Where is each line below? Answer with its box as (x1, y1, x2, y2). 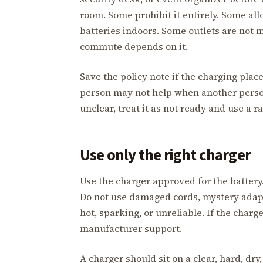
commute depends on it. (80, 40, 188, 53)
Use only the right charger (80, 144, 251, 167)
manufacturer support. (80, 222, 182, 235)
